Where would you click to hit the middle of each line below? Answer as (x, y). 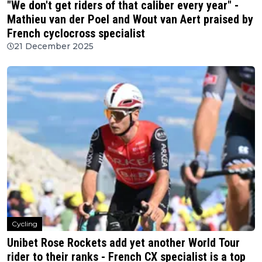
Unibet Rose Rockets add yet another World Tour (123, 242)
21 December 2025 (54, 46)
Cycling (25, 223)
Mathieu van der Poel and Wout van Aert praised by (130, 20)
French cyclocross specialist (76, 34)
